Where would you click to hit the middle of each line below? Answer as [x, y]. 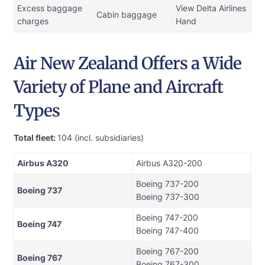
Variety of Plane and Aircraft [118, 87]
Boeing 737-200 [167, 184]
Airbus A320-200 [169, 163]
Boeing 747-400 [167, 231]
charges [33, 21]
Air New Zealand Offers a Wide [127, 64]
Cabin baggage [127, 15]
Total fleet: [35, 138]
